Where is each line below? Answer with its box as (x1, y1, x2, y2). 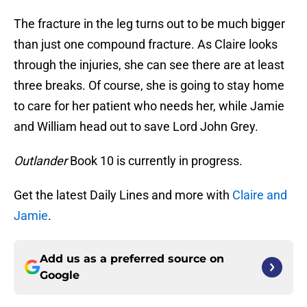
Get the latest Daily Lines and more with (14, 188, 232, 203)
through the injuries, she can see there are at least (14, 58, 284, 73)
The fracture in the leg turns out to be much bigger (14, 16, 285, 32)
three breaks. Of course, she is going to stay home (14, 78, 284, 93)
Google (40, 269, 79, 282)
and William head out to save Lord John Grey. (14, 119, 258, 134)
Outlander (14, 153, 70, 169)
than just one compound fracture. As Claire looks (14, 37, 278, 52)
